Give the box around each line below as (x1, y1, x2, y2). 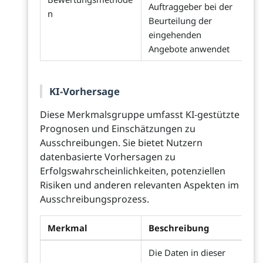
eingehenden (149, 29, 201, 41)
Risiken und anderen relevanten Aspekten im (40, 178, 239, 191)
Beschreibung (149, 222, 209, 234)
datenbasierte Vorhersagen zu (40, 150, 176, 163)
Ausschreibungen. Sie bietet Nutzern (40, 136, 203, 149)
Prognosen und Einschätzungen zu (40, 122, 195, 135)
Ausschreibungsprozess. (40, 193, 149, 205)
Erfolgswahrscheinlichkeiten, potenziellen (40, 164, 225, 177)
